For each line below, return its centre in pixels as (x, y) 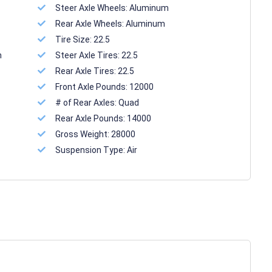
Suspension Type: (91, 150)
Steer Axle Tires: (89, 55)
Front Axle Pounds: (93, 87)
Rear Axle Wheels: (91, 24)
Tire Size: (75, 39)
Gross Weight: (83, 134)
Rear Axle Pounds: (91, 118)
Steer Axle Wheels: (93, 8)
